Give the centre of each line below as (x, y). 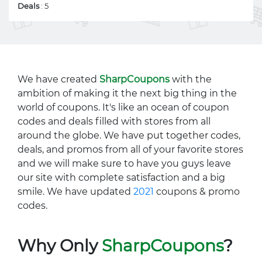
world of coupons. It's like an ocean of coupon (123, 107)
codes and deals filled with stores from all (114, 121)
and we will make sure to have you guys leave (124, 163)
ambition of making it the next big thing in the (127, 93)
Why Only (60, 246)
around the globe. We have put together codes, (129, 135)
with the (191, 79)
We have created (58, 79)
